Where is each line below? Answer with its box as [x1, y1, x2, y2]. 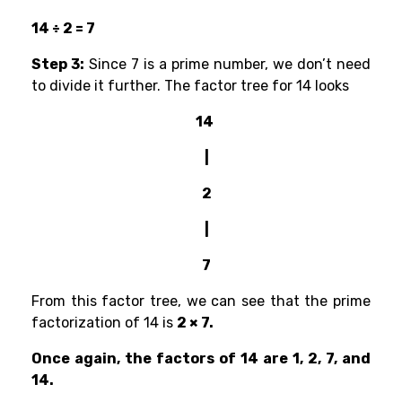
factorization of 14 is [31, 314, 177, 332]
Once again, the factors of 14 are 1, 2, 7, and [31, 350, 371, 368]
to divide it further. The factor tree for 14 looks [31, 77, 353, 95]
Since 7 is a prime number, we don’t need [84, 56, 371, 74]
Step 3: [31, 56, 84, 74]
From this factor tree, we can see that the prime [31, 293, 371, 310]
